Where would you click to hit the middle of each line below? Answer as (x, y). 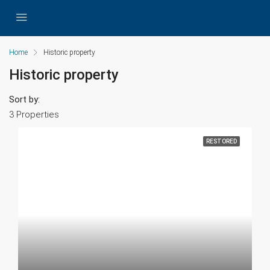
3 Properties (34, 115)
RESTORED (221, 141)
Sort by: (24, 99)
